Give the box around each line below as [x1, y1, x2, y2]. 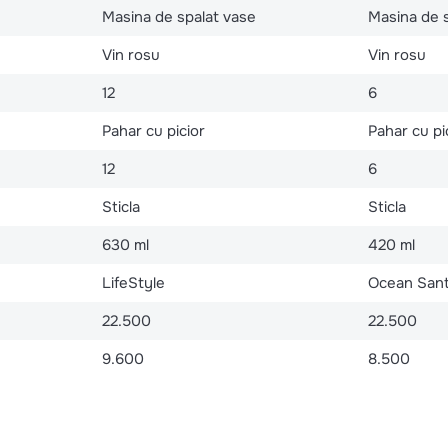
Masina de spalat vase [101, 6, 256, 27]
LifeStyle [101, 272, 165, 293]
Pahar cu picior [101, 120, 205, 141]
